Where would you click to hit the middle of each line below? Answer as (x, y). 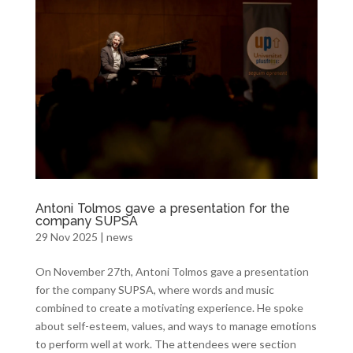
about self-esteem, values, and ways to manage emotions (176, 325)
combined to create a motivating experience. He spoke (169, 307)
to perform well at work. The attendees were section (165, 344)
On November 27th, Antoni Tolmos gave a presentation (172, 271)
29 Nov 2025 (66, 236)
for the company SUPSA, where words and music (154, 289)
